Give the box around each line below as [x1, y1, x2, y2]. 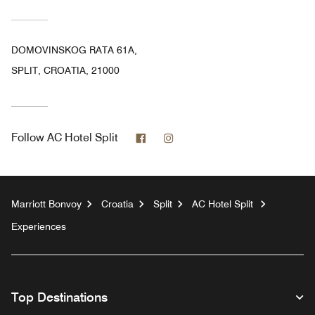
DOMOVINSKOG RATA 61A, [11, 44, 137, 56]
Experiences [11, 221, 66, 233]
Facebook [146, 130, 195, 144]
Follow [11, 131, 44, 145]
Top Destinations [11, 290, 108, 305]
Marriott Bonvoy [11, 198, 82, 210]
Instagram [174, 130, 225, 144]
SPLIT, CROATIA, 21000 [11, 65, 120, 77]
